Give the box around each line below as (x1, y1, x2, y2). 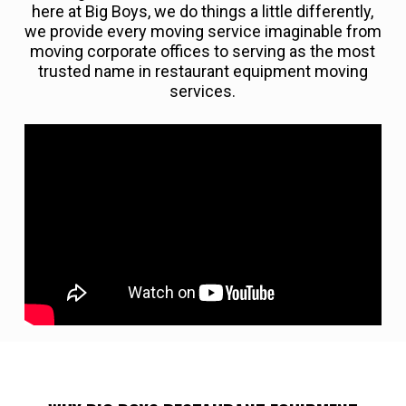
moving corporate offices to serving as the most (30, 42, 376, 62)
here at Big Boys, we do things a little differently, (32, 2, 374, 22)
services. (169, 82, 237, 101)
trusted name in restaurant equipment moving (37, 62, 368, 82)
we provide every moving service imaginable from (24, 22, 382, 42)
